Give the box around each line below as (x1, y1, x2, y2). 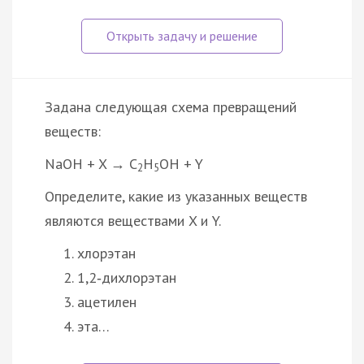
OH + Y (159, 154, 203, 173)
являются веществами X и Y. (45, 210, 221, 230)
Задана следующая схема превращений (45, 97, 297, 116)
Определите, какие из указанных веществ (45, 186, 307, 206)
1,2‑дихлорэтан (77, 267, 176, 287)
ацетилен (77, 292, 136, 311)
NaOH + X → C (45, 154, 137, 173)
